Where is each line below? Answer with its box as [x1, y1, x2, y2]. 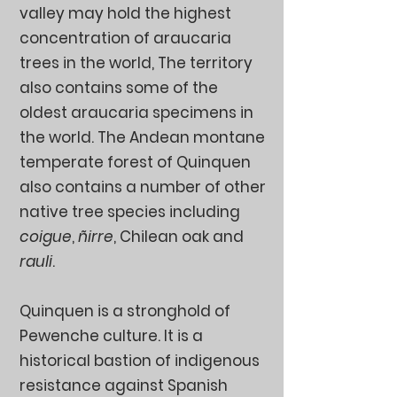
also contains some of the [19, 77, 218, 98]
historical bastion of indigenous [19, 350, 260, 371]
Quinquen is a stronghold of [19, 300, 230, 322]
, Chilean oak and [113, 226, 244, 247]
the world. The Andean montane [19, 127, 265, 148]
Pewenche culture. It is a [19, 325, 203, 346]
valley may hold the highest [19, 3, 231, 24]
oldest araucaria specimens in [19, 102, 253, 123]
